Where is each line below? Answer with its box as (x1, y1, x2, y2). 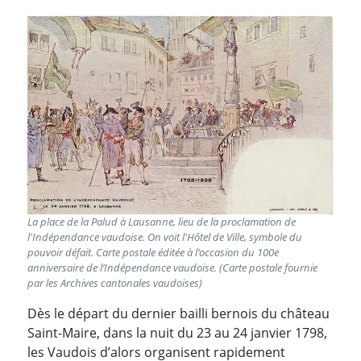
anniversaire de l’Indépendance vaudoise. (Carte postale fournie (27, 260, 317, 276)
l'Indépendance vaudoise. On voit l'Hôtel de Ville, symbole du (27, 230, 302, 245)
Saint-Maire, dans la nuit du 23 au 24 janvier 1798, (27, 324, 327, 342)
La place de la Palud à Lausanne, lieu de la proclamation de (27, 214, 296, 230)
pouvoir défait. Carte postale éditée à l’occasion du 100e (27, 245, 279, 260)
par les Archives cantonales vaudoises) (27, 276, 202, 291)
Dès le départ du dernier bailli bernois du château (27, 305, 330, 323)
